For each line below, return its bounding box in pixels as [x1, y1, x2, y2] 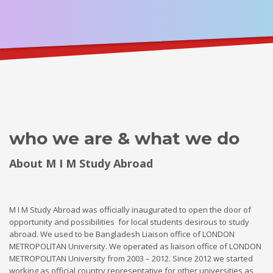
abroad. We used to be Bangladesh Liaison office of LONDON [9, 229, 235, 239]
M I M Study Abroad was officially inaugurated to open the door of [9, 204, 251, 215]
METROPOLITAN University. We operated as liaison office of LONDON [9, 241, 261, 252]
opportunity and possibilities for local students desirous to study [9, 216, 249, 227]
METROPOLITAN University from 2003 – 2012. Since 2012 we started [9, 253, 253, 264]
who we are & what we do [9, 128, 239, 149]
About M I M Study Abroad [9, 156, 153, 171]
